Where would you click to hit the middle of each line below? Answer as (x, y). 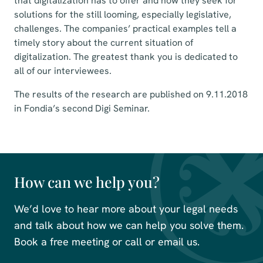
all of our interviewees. (63, 71)
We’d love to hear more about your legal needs (126, 209)
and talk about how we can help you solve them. (129, 225)
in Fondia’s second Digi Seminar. (82, 108)
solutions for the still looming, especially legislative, (123, 14)
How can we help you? (87, 182)
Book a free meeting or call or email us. (107, 242)
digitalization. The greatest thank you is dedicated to (126, 57)
